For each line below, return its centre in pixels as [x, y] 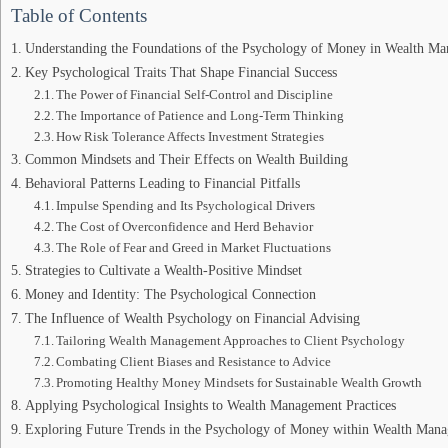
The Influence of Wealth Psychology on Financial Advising [192, 318]
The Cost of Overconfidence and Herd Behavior [185, 226]
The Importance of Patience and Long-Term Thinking [200, 115]
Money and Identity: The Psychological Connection [170, 294]
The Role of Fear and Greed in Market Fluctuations [194, 247]
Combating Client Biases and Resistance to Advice [194, 361]
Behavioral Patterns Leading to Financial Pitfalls [162, 183]
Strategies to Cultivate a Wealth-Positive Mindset [163, 270]
